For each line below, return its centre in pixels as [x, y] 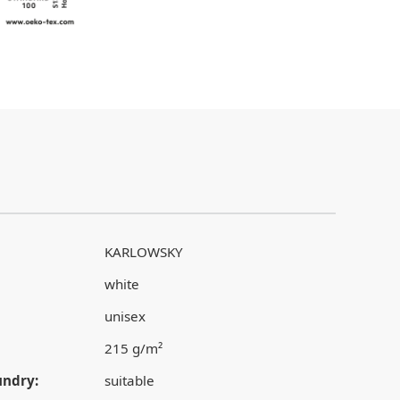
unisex [125, 316]
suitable [129, 380]
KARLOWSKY [143, 252]
